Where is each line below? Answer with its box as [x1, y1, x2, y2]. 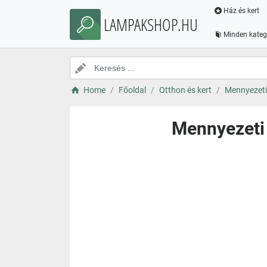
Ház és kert [223, 7, 259, 15]
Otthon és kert [159, 85, 212, 95]
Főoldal [118, 85, 146, 95]
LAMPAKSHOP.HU [104, 13, 198, 36]
